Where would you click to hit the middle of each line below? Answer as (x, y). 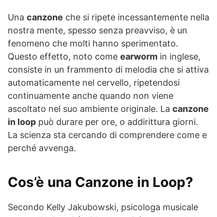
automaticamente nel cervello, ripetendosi (94, 82)
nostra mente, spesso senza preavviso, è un (98, 30)
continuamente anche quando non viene (91, 95)
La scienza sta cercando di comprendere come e (107, 135)
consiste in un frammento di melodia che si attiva (108, 69)
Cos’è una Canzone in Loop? (101, 182)
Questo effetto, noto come (64, 56)
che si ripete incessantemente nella (136, 17)
